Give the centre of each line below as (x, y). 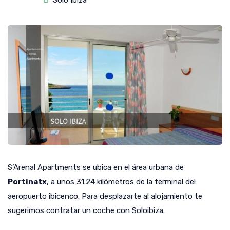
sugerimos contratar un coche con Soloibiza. (86, 211)
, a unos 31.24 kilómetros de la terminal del (121, 182)
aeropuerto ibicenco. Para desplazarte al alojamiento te (105, 196)
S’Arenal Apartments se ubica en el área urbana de (96, 168)
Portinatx (27, 182)
